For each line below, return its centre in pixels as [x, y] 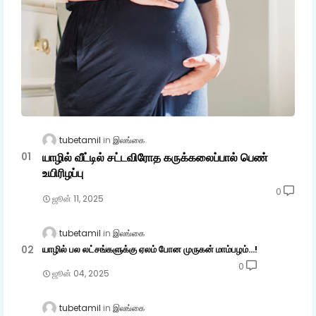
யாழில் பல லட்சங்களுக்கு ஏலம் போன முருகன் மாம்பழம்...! [150, 250]
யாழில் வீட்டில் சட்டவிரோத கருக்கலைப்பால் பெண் [155, 158]
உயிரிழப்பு [63, 174]
